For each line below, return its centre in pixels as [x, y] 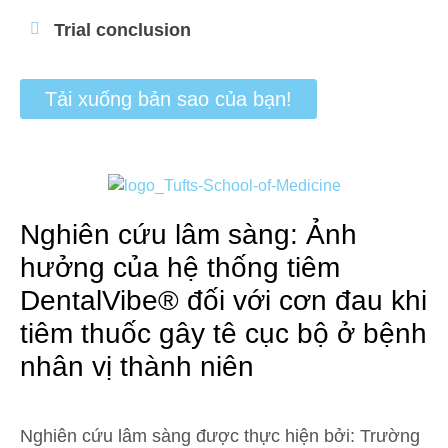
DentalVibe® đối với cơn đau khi [223, 300]
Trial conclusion [122, 30]
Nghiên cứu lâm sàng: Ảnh [188, 234]
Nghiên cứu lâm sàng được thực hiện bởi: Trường [220, 436]
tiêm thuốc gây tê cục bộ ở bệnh [223, 333]
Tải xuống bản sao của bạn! [168, 99]
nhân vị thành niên [137, 366]
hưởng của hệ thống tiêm [180, 267]
